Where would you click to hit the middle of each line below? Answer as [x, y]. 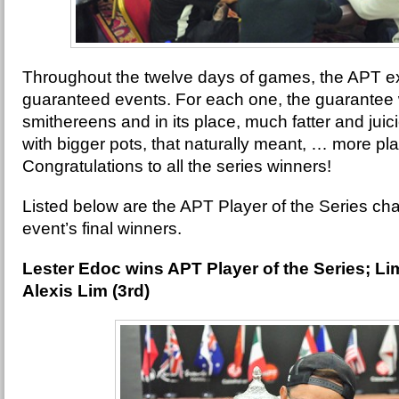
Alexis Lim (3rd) [86, 291]
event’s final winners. [102, 228]
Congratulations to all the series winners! [179, 166]
